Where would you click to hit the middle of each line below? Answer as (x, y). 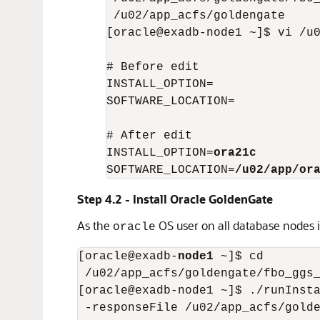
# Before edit (153, 67)
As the (95, 225)
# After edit (149, 136)
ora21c (235, 153)
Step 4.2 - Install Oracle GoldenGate (175, 199)
